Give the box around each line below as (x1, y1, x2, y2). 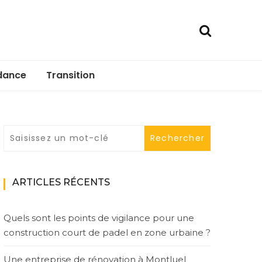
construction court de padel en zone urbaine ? (4, 227, 211, 238)
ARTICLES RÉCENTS (12, 177, 110, 188)
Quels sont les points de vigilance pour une (4, 212, 194, 223)
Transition (46, 68, 95, 82)
